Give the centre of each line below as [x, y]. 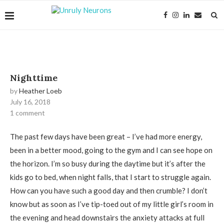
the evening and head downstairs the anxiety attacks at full [107, 217]
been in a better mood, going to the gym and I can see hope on [111, 150]
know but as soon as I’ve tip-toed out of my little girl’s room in [112, 204]
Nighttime [34, 78]
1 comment [27, 113]
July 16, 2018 [30, 102]
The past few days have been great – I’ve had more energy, [106, 136]
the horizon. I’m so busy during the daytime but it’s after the [108, 163]
